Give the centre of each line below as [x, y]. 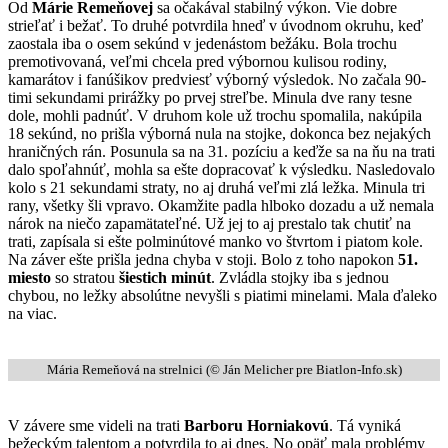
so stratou [85, 277]
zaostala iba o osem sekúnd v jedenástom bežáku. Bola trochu [202, 43]
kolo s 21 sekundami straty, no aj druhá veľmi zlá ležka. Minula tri [216, 187]
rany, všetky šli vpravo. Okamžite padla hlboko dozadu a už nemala [221, 205]
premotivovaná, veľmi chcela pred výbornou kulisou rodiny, [197, 61]
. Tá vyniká [365, 425]
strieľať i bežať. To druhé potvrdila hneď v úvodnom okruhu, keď [215, 25]
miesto [29, 277]
